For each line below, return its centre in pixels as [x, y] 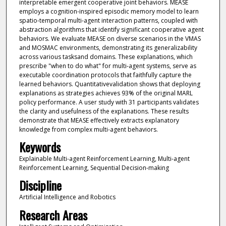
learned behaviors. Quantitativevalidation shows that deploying [109, 84]
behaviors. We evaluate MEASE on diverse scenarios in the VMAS [110, 38]
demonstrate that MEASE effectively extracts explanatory [99, 120]
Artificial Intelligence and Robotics [67, 197]
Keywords [40, 147]
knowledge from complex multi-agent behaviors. [88, 129]
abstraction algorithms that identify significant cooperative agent [111, 29]
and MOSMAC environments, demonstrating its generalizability [108, 47]
